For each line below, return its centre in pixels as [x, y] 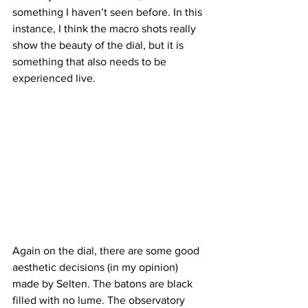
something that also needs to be [91, 62]
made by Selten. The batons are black [104, 284]
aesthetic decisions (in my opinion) [97, 267]
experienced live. [54, 78]
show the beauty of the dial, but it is [99, 45]
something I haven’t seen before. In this [109, 12]
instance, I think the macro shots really [106, 29]
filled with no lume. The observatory [100, 300]
